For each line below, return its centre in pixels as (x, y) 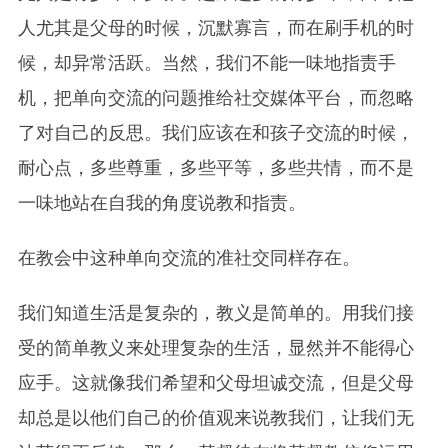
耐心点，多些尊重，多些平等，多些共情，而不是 (215, 168)
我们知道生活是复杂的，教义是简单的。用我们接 (215, 313)
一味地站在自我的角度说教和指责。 (161, 203)
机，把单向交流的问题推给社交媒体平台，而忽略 (215, 98)
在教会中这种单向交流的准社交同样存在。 (188, 258)
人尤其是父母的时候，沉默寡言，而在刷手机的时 (215, 28)
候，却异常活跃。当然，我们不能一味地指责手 (206, 63)
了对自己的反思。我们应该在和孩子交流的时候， (215, 133)
